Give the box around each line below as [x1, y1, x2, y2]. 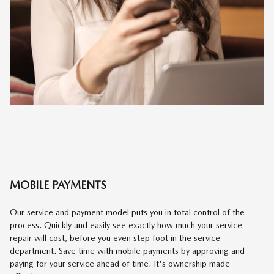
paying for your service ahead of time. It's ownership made [10, 258, 230, 268]
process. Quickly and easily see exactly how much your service [10, 220, 242, 230]
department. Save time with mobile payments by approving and [10, 245, 245, 256]
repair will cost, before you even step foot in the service [10, 232, 220, 243]
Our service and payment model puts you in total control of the [10, 207, 245, 217]
